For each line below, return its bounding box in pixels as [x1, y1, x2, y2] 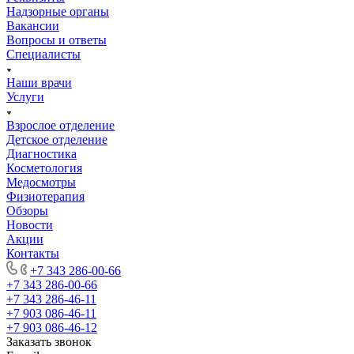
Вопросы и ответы [6, 32, 107, 47]
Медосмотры [6, 175, 76, 189]
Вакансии [6, 18, 59, 32]
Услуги [6, 89, 44, 104]
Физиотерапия [6, 189, 85, 203]
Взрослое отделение [6, 118, 115, 132]
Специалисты [6, 47, 81, 61]
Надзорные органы [6, 4, 109, 18]
